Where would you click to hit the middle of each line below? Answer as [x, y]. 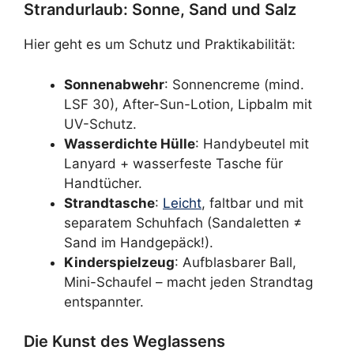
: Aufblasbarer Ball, [235, 262]
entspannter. [104, 301]
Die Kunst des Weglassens [124, 341]
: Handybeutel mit [252, 143]
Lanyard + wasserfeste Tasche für [173, 163]
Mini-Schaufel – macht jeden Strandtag [188, 282]
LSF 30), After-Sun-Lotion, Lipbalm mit [188, 104]
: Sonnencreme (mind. [234, 84]
